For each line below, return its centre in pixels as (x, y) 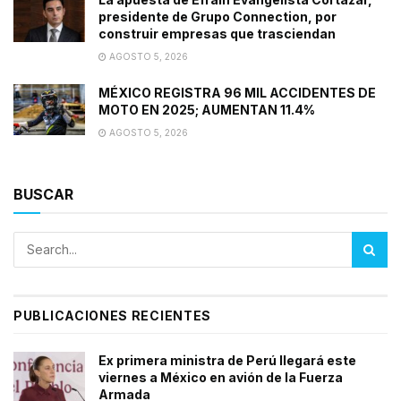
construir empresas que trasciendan (217, 33)
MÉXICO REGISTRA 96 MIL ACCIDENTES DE (237, 92)
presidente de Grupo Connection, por (218, 16)
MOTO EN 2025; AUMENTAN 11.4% (207, 109)
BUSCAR (43, 194)
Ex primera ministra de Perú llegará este (227, 360)
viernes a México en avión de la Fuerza (221, 377)
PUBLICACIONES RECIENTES (113, 315)
